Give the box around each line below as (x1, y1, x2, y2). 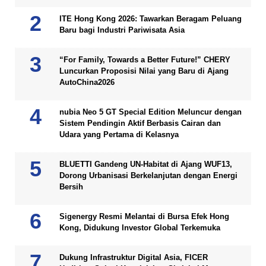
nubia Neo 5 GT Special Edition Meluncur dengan (59, 107, 242, 116)
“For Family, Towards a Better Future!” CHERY (59, 55, 230, 64)
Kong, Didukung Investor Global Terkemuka (59, 223, 220, 232)
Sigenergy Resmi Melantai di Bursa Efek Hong (59, 212, 229, 221)
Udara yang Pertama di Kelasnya (59, 130, 179, 139)
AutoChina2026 (59, 78, 115, 87)
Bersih (59, 182, 83, 191)
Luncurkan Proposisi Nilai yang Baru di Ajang (59, 66, 229, 75)
